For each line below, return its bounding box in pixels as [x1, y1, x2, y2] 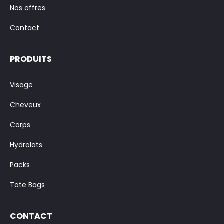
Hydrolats [10, 140, 42, 150]
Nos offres [10, 3, 45, 13]
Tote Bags [10, 180, 45, 190]
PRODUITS [10, 53, 52, 65]
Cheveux [10, 100, 41, 110]
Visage [10, 80, 33, 90]
